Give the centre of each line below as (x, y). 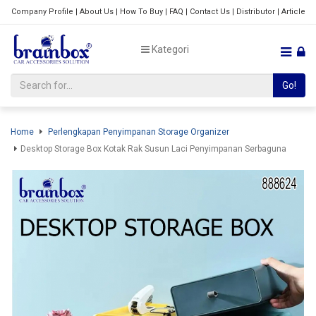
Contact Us (209, 12)
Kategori (169, 49)
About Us (96, 12)
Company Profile (42, 12)
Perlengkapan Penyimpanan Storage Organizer (139, 132)
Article (293, 12)
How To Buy (141, 12)
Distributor (255, 12)
